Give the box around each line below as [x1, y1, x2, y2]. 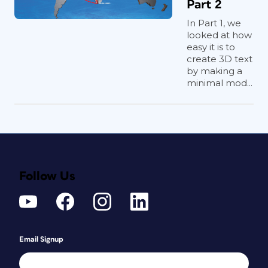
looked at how [187, 29, 252, 41]
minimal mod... [187, 77, 252, 89]
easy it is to [187, 41, 235, 53]
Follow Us [19, 170, 75, 182]
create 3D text [187, 53, 252, 65]
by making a [187, 65, 242, 77]
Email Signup [19, 236, 63, 243]
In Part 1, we [187, 17, 241, 29]
